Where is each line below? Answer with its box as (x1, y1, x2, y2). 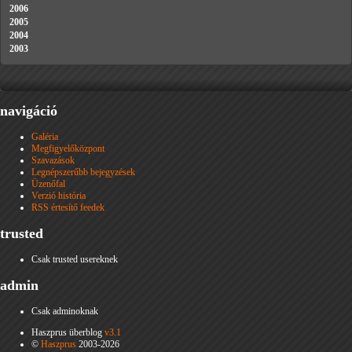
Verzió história (31, 190, 86, 202)
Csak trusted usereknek (31, 254, 118, 266)
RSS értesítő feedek (31, 202, 104, 214)
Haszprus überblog (31, 327, 104, 338)
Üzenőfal (31, 178, 65, 190)
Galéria (31, 131, 58, 143)
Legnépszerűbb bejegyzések (31, 167, 135, 178)
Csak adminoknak (31, 306, 98, 317)
